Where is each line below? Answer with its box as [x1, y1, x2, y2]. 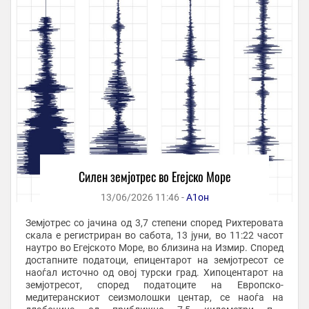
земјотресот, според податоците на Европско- [25, 279, 283, 290]
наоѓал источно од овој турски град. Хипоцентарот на [25, 266, 283, 278]
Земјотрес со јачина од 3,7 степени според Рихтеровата [25, 217, 283, 228]
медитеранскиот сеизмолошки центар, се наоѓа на [25, 291, 283, 303]
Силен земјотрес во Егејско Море [78, 167, 231, 186]
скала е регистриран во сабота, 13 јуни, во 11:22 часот [25, 229, 283, 241]
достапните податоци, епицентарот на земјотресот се [25, 254, 283, 266]
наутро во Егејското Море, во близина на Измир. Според [25, 241, 283, 253]
